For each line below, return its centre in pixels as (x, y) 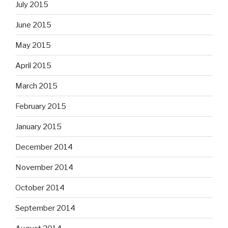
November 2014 (44, 167)
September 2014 (45, 208)
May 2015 (33, 45)
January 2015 (38, 126)
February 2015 (41, 106)
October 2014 (40, 188)
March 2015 (36, 86)
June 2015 (33, 25)
